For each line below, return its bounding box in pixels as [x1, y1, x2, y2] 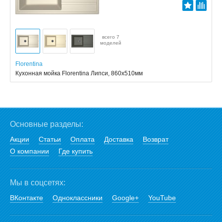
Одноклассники [53, 194, 103, 202]
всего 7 [102, 34, 119, 40]
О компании [10, 147, 49, 155]
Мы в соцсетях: [10, 178, 65, 187]
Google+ [112, 194, 139, 202]
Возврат [143, 135, 168, 143]
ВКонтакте [10, 194, 43, 202]
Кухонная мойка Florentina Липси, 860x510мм [15, 69, 143, 77]
